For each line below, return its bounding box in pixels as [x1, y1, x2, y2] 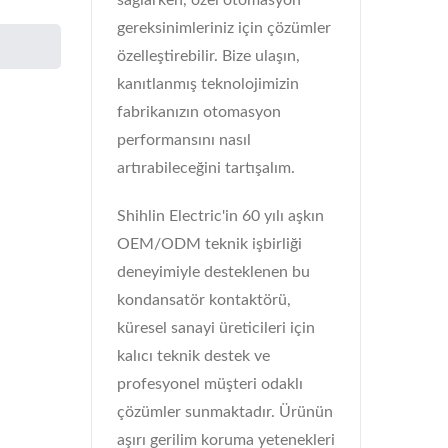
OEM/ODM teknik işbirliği [117, 236, 302, 252]
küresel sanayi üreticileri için [117, 320, 315, 336]
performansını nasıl [117, 132, 251, 148]
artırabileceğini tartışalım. [117, 160, 295, 176]
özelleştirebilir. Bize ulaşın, [117, 48, 300, 64]
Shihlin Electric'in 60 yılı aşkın [117, 208, 324, 224]
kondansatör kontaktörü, [117, 292, 291, 308]
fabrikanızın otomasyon [117, 104, 281, 120]
